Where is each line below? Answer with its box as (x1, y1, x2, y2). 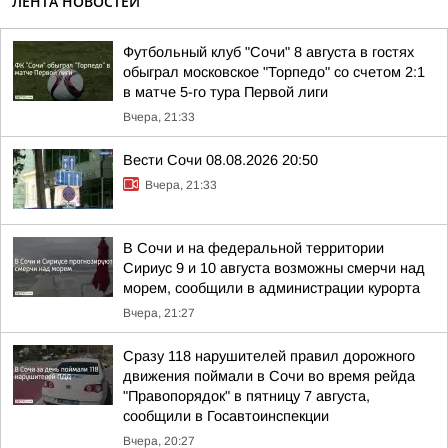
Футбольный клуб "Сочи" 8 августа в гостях (123, 44, 414, 60)
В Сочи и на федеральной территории (123, 240, 384, 256)
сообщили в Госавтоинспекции (123, 408, 329, 424)
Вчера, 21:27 (123, 306, 195, 320)
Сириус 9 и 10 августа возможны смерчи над (123, 260, 425, 276)
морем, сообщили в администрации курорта (123, 280, 420, 296)
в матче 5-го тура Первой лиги (123, 84, 328, 100)
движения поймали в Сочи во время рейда (123, 368, 415, 384)
